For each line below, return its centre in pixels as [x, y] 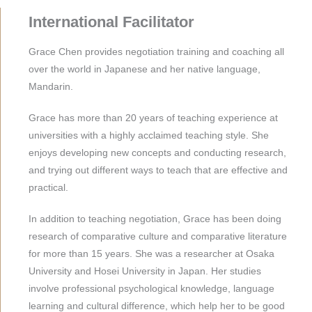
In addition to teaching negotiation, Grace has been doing [155, 219]
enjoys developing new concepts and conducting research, [157, 153]
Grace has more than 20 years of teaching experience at [153, 118]
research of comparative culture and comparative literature [158, 236]
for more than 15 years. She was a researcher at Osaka [151, 254]
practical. [48, 188]
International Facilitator [111, 22]
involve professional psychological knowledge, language [151, 289]
